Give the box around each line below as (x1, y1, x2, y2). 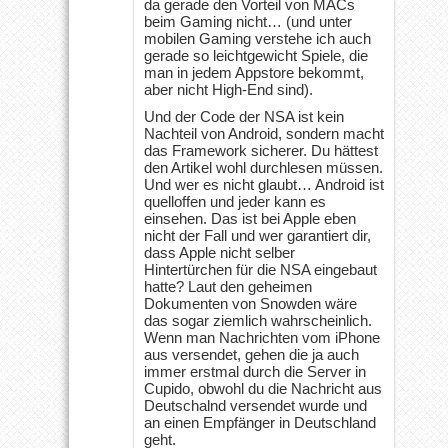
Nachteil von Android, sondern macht (144, 124, 384, 142)
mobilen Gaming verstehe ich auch (144, 29, 371, 47)
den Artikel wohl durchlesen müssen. (144, 158, 383, 176)
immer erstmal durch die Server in (144, 362, 366, 380)
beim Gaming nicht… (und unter (144, 12, 352, 30)
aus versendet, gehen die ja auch (144, 345, 359, 363)
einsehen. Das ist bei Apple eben (144, 209, 356, 227)
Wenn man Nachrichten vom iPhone (144, 328, 380, 346)
